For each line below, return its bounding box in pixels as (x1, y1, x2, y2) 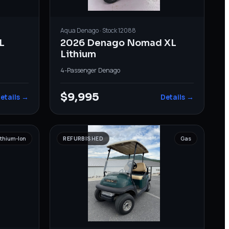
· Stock (99, 26, 119, 35)
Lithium (60, 48, 97, 60)
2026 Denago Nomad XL (60, 37, 177, 49)
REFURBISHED (63, 134, 103, 142)
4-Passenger (60, 65, 97, 75)
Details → (160, 92, 194, 102)
